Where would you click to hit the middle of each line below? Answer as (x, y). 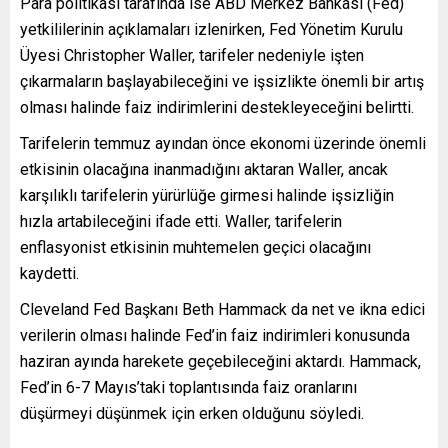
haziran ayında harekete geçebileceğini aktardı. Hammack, (220, 361)
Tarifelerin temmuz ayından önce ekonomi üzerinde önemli (223, 143)
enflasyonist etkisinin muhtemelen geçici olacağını (195, 247)
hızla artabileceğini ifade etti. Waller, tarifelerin (181, 221)
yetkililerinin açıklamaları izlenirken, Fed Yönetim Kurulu (211, 29)
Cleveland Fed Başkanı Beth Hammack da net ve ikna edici (222, 309)
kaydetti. (49, 273)
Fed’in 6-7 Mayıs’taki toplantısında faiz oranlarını (188, 387)
